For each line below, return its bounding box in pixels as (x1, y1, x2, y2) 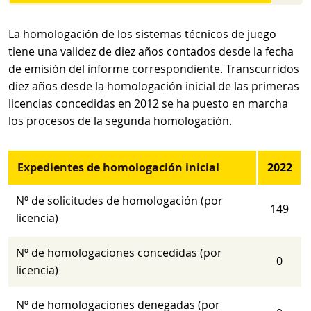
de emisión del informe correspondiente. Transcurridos (8, 61, 299, 76)
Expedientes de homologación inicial (17, 160, 222, 175)
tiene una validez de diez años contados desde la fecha (8, 44, 294, 59)
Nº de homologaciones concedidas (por (16, 245, 223, 260)
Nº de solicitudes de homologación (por (16, 193, 224, 208)
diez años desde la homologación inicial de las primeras (8, 78, 299, 94)
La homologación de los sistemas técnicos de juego (8, 26, 276, 42)
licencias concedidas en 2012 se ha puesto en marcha (8, 96, 288, 111)
